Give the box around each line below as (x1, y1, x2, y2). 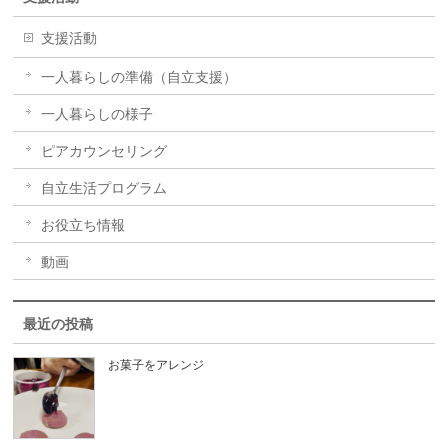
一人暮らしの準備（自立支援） (41, 69, 238, 85)
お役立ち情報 (41, 217, 126, 233)
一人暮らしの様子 (41, 106, 154, 122)
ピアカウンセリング (41, 143, 168, 159)
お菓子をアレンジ (108, 358, 205, 372)
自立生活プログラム (41, 180, 168, 196)
